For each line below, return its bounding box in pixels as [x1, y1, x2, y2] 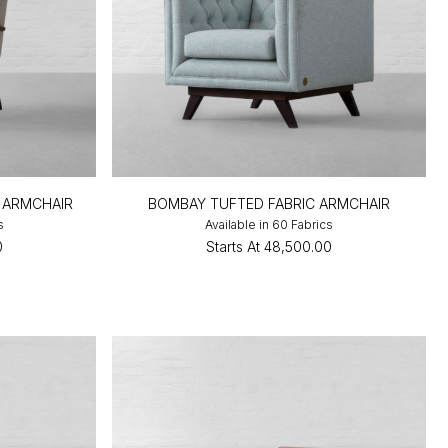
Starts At [206, 237, 261, 255]
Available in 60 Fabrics [205, 216, 334, 232]
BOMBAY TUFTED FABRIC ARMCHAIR [148, 194, 391, 212]
